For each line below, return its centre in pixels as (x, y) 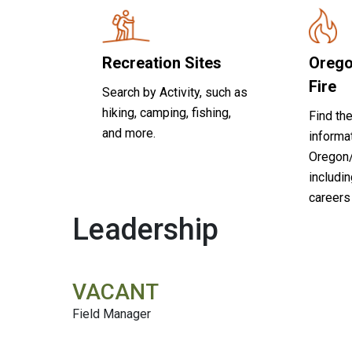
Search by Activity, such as (174, 92)
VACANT (115, 292)
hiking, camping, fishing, (166, 113)
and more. (128, 133)
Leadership (145, 229)
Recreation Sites (161, 63)
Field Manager (112, 314)
